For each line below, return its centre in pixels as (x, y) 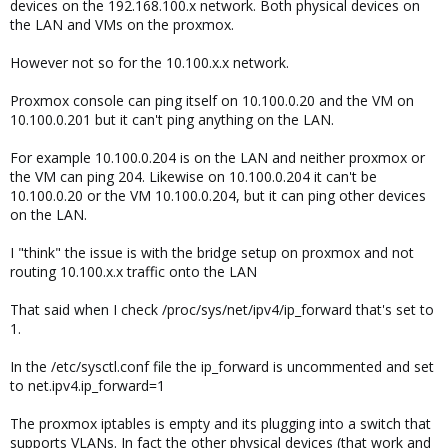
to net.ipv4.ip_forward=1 (87, 385)
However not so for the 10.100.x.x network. (149, 62)
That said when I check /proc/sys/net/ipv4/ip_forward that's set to (222, 309)
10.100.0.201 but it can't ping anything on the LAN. (172, 119)
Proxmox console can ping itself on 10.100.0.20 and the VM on (212, 100)
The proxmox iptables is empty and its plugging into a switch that (220, 423)
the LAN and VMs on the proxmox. (122, 24)
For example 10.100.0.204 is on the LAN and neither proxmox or (217, 157)
